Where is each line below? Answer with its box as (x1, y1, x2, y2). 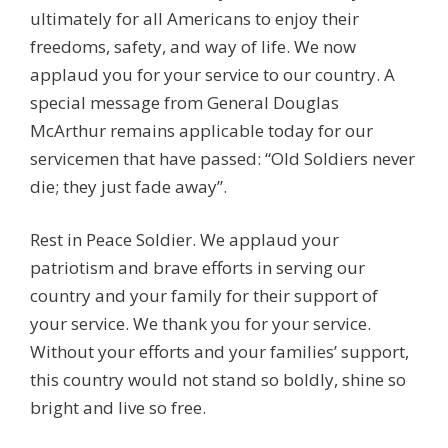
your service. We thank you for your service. (30, 312, 371, 335)
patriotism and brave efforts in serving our (30, 256, 365, 279)
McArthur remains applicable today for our (30, 118, 373, 142)
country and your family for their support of (30, 284, 378, 307)
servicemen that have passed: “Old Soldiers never (30, 146, 415, 170)
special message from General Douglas (30, 90, 339, 114)
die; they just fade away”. (30, 174, 227, 198)
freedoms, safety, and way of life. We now (30, 34, 356, 58)
